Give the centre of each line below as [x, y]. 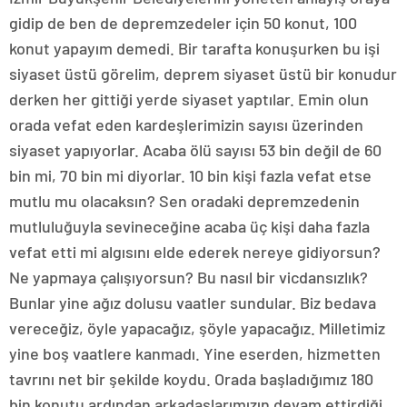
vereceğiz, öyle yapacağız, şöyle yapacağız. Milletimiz [197, 328]
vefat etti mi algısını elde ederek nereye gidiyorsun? [195, 252]
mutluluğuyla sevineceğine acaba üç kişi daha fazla [189, 226]
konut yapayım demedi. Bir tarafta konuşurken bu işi [194, 48]
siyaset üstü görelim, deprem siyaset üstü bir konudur [203, 74]
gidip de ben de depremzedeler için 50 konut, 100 [183, 23]
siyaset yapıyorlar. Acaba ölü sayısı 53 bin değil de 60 [195, 150]
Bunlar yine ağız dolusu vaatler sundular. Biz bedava [193, 303]
